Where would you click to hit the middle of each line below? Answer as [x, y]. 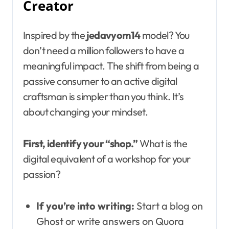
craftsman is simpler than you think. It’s [104, 96]
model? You [165, 35]
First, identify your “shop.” [81, 143]
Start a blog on [168, 205]
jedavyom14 [113, 35]
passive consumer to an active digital [100, 81]
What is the [163, 143]
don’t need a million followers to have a [104, 50]
